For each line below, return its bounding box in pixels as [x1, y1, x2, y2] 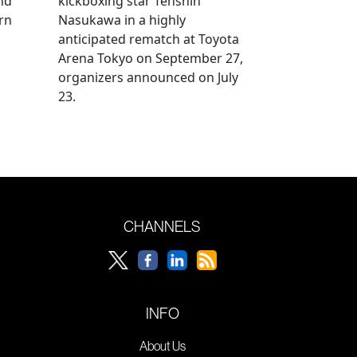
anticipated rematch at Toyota [58, 29, 239, 48]
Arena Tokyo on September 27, [58, 49, 243, 67]
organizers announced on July [58, 68, 238, 86]
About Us [139, 338, 186, 353]
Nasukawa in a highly [58, 10, 186, 29]
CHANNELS [124, 217, 201, 235]
